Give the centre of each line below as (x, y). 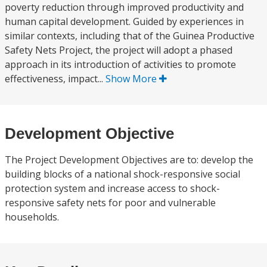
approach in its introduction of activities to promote (120, 64)
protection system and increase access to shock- (112, 188)
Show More (132, 79)
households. (32, 217)
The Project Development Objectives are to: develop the (129, 160)
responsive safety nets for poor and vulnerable (110, 203)
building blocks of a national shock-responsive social (122, 174)
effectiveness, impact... (55, 79)
